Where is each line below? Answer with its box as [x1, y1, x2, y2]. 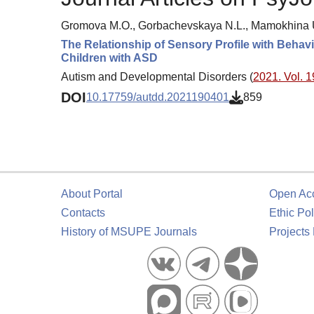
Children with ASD [61, 51, 158, 64]
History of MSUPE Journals [61, 226, 197, 238]
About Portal [61, 188, 123, 200]
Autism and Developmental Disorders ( [61, 70, 253, 83]
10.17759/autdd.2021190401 [86, 91, 229, 104]
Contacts [61, 207, 105, 219]
